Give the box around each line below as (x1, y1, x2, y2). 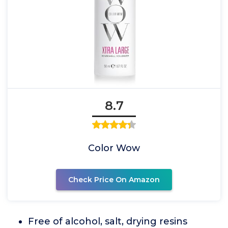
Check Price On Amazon (68, 175, 160, 184)
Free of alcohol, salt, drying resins (28, 216, 187, 227)
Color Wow (88, 142, 140, 154)
